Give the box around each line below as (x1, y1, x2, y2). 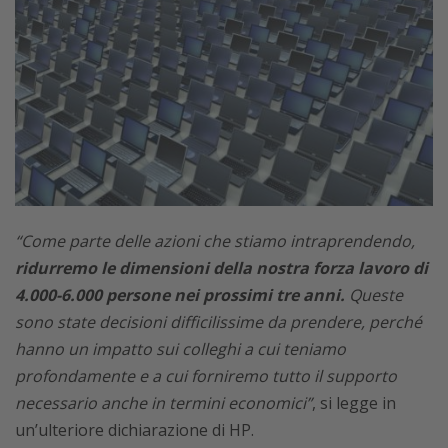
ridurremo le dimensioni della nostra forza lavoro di (15, 256, 428, 279)
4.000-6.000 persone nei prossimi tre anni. (15, 283, 345, 306)
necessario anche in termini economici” (15, 391, 312, 414)
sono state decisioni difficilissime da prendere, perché (15, 310, 422, 333)
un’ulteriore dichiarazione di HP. (15, 418, 254, 441)
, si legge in (312, 391, 396, 414)
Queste (345, 283, 403, 306)
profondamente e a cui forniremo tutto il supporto (15, 364, 397, 387)
